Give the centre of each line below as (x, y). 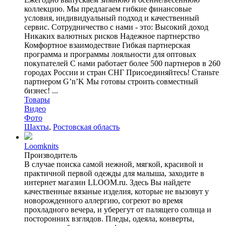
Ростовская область (86, 127)
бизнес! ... (41, 90)
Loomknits (41, 146)
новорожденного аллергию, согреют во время (103, 200)
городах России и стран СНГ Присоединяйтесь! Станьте (122, 72)
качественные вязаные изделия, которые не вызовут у (117, 191)
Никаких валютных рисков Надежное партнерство (112, 36)
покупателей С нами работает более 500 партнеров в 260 (122, 63)
